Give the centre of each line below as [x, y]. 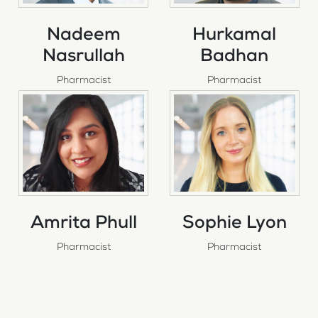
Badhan [235, 57]
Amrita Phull [83, 224]
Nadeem [83, 36]
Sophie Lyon [234, 224]
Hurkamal [235, 36]
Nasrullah [83, 57]
